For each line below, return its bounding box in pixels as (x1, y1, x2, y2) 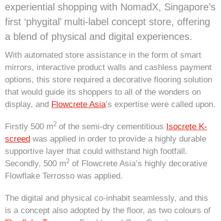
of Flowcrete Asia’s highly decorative (70, 159, 207, 169)
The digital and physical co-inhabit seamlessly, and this (5, 193, 208, 203)
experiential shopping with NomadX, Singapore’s (5, 1, 216, 13)
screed (5, 134, 30, 144)
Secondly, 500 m (5, 159, 66, 169)
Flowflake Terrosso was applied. (5, 171, 123, 181)
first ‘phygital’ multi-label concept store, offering (5, 16, 210, 28)
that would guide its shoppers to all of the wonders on (5, 87, 201, 97)
